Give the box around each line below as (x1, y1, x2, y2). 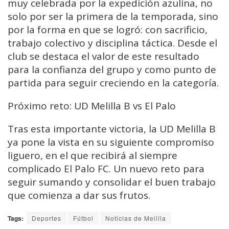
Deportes (32, 214, 61, 223)
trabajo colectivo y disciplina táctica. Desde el (8, 36, 217, 50)
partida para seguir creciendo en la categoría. (8, 76, 219, 90)
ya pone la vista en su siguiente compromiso (8, 135, 214, 149)
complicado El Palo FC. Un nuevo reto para (8, 162, 204, 176)
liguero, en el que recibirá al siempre (8, 149, 177, 163)
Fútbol (73, 214, 94, 223)
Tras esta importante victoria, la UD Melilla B (8, 122, 216, 136)
